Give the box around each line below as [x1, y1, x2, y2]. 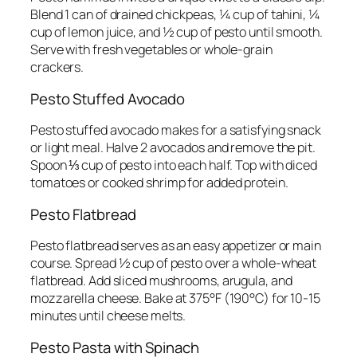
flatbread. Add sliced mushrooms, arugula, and [30, 272, 292, 290]
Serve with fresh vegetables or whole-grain [30, 41, 273, 59]
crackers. [30, 58, 84, 76]
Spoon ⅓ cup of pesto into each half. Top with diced [30, 156, 317, 175]
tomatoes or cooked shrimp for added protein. [30, 174, 288, 192]
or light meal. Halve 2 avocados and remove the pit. [30, 139, 316, 157]
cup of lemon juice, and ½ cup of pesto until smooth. [30, 23, 323, 41]
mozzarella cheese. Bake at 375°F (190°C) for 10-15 [30, 289, 320, 308]
